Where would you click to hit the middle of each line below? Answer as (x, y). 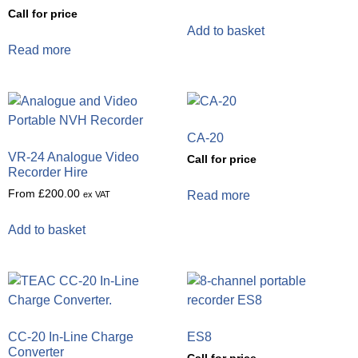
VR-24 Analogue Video (74, 157)
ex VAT (97, 195)
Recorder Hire (48, 173)
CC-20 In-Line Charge (71, 337)
